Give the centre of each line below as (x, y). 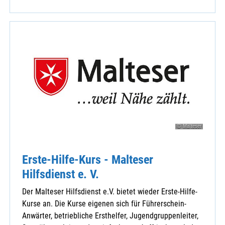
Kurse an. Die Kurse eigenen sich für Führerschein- (104, 204)
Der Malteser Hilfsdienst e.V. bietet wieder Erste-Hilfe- (110, 192)
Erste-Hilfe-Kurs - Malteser (88, 160)
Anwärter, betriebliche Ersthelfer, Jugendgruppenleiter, (110, 216)
